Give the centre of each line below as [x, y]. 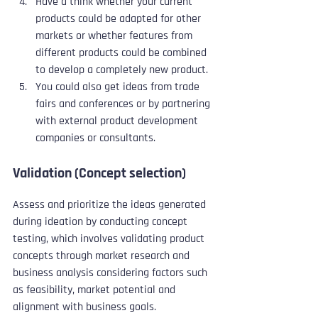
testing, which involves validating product [110, 238]
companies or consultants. [95, 138]
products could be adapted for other [120, 18]
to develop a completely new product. [122, 70]
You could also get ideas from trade [119, 87]
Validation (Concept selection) [99, 173]
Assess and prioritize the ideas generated [111, 204]
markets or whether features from [115, 35]
